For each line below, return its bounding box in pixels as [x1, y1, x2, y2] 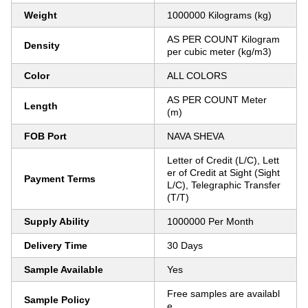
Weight [24, 10, 57, 21]
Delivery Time [24, 240, 87, 251]
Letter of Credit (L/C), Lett [167, 155, 279, 166]
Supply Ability [24, 216, 89, 227]
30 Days [167, 240, 203, 251]
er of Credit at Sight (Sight [167, 167, 280, 178]
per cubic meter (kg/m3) [167, 46, 272, 57]
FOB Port [24, 131, 67, 142]
